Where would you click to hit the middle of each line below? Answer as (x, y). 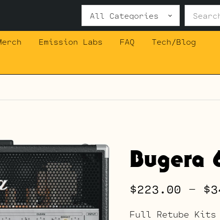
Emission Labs (70, 41)
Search (97, 11)
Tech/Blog (174, 41)
